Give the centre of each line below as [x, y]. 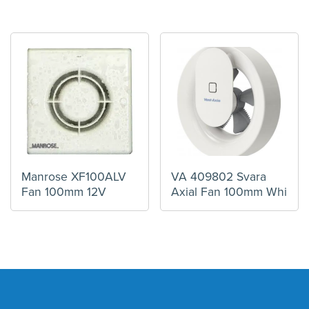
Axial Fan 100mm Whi [229, 192]
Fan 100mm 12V [64, 192]
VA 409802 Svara [219, 177]
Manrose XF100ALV [74, 177]
